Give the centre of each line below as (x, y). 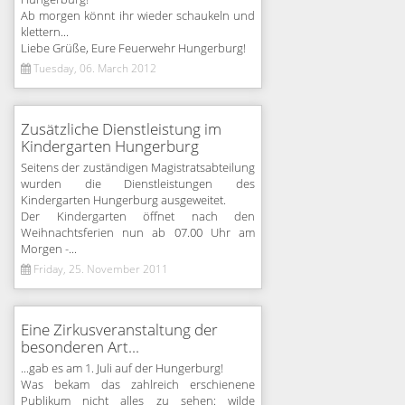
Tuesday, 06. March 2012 (94, 69)
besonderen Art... (80, 348)
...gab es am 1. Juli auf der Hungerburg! (122, 369)
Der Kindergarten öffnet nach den (138, 217)
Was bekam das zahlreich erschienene (138, 385)
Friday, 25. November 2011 (99, 269)
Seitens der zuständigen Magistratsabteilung (138, 168)
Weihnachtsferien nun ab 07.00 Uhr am (138, 233)
